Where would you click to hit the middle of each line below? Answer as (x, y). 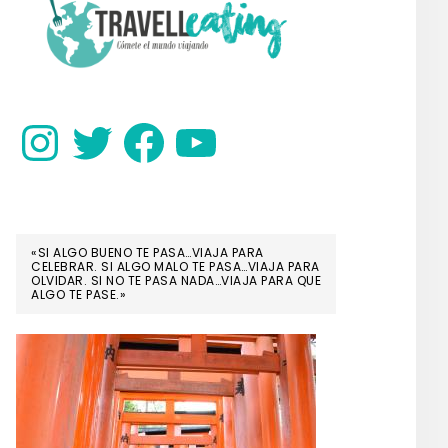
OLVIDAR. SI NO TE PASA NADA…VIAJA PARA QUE (176, 281)
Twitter (94, 127)
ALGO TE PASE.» (78, 295)
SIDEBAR (78, 28)
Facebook (154, 127)
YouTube (204, 127)
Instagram (52, 127)
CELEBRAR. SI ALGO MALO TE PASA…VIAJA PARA (175, 267)
